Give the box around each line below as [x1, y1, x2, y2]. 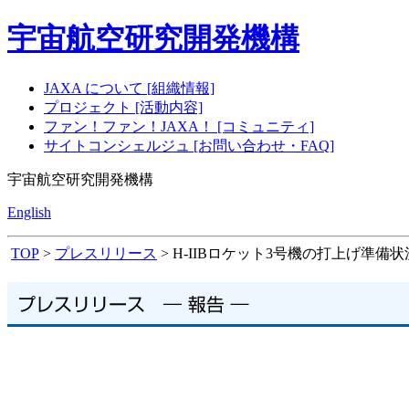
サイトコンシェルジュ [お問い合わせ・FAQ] [44, 137, 334, 153]
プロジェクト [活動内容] [44, 99, 203, 115]
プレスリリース [55, 245, 157, 261]
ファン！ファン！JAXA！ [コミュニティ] [44, 118, 314, 134]
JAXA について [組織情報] [44, 79, 215, 96]
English [7, 204, 51, 220]
